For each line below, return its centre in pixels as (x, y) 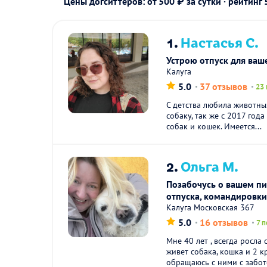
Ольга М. (210, 166)
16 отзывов (224, 222)
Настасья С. (220, 42)
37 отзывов (224, 86)
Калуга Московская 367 (211, 207)
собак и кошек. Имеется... (214, 126)
